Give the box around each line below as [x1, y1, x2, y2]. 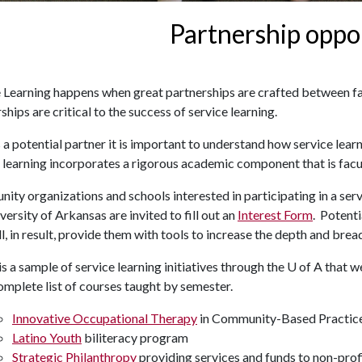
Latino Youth [12, 330, 82, 346]
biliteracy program [82, 330, 188, 346]
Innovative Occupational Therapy [12, 310, 197, 326]
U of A [287, 259, 322, 275]
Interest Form [238, 207, 313, 223]
